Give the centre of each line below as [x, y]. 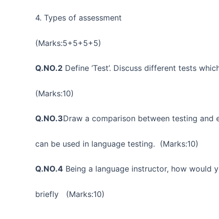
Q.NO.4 [49, 169]
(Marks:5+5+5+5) [68, 43]
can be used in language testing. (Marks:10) [117, 143]
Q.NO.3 [49, 119]
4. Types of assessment [78, 17]
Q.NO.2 [49, 68]
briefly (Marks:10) [70, 194]
